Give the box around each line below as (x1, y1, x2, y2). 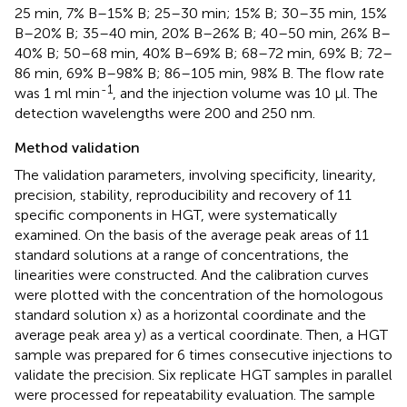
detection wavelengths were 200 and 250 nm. (15, 104, 315, 123)
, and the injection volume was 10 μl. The (113, 84, 378, 103)
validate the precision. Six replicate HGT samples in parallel (15, 366, 392, 384)
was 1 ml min (15, 84, 100, 103)
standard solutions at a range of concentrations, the (15, 246, 349, 264)
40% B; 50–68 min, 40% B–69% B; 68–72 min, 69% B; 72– (15, 45, 392, 63)
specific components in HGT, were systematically (15, 206, 337, 224)
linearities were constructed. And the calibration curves (15, 266, 369, 284)
